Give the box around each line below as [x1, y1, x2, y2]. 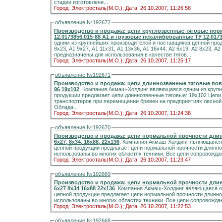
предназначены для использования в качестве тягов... [54, 52, 191, 57]
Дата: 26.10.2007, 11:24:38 [125, 110, 191, 116]
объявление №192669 [55, 171, 111, 177]
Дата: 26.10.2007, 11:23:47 [125, 157, 191, 163]
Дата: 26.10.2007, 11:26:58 [125, 5, 191, 11]
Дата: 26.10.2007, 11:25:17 [125, 57, 191, 63]
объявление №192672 [55, 19, 111, 25]
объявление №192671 [55, 72, 111, 78]
